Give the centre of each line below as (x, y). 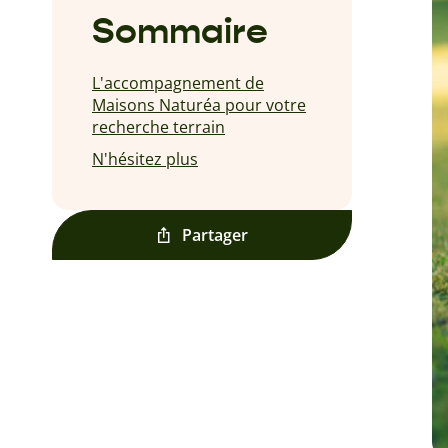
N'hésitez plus (145, 159)
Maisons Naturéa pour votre (199, 105)
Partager (215, 235)
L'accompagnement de (178, 83)
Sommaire (180, 30)
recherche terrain (158, 127)
